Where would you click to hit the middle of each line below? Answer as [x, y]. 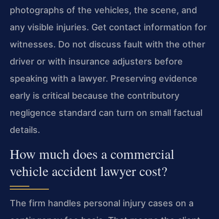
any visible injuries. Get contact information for [108, 27]
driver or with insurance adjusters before [96, 61]
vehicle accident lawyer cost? [88, 171]
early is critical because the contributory [95, 95]
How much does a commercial [92, 154]
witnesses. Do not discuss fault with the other [108, 44]
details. [25, 130]
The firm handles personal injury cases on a [102, 203]
